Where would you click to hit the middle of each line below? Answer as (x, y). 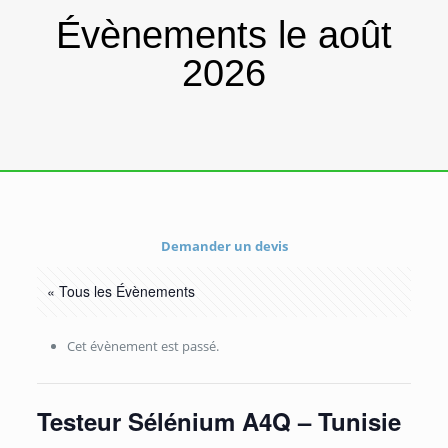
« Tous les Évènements (120, 291)
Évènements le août (224, 35)
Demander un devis (224, 246)
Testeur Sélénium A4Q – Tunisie (218, 421)
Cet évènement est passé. (142, 346)
